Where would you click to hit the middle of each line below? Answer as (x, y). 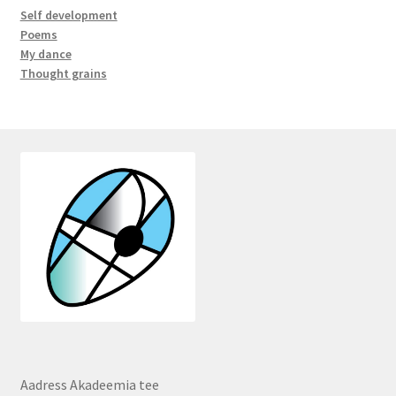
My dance (46, 53)
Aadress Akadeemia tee (89, 384)
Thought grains (63, 73)
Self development (69, 15)
